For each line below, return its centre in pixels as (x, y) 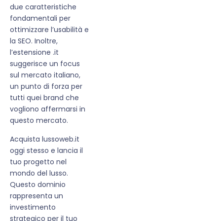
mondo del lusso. (39, 173)
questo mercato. (39, 121)
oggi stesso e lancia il (46, 150)
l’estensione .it (34, 53)
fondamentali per (40, 18)
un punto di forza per (46, 87)
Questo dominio (38, 184)
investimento (33, 207)
